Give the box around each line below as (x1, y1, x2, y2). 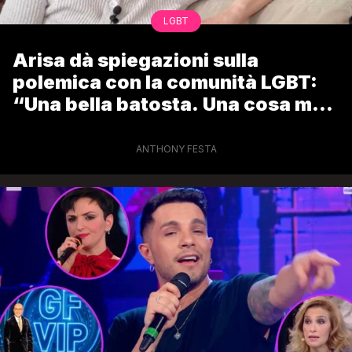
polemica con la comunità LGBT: (13, 71, 317, 94)
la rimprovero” (13, 115, 154, 138)
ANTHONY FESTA (135, 143, 217, 156)
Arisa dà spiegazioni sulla (13, 49, 258, 72)
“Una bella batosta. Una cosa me (13, 93, 324, 116)
